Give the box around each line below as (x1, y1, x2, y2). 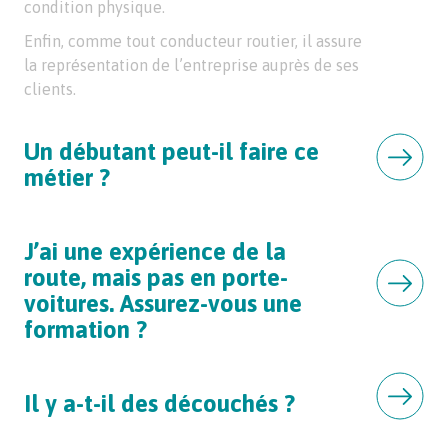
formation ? (24, 316, 147, 344)
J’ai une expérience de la (24, 238, 286, 266)
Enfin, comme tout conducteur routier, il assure (24, 32, 362, 51)
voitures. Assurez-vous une (24, 290, 302, 318)
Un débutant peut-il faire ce (24, 138, 319, 166)
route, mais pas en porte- (24, 264, 288, 292)
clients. (24, 80, 76, 99)
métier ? (24, 164, 110, 192)
